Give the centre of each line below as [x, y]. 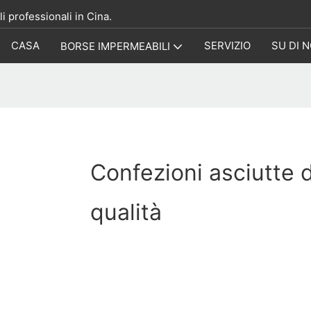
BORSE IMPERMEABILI [115, 46]
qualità [126, 212]
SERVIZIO [227, 45]
